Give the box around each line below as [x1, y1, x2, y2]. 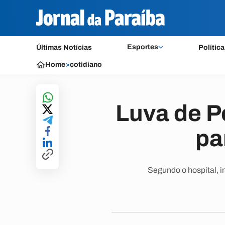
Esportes [127, 43, 158, 51]
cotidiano [70, 61, 102, 68]
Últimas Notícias [36, 44, 92, 51]
